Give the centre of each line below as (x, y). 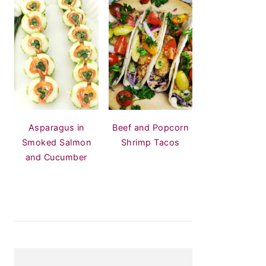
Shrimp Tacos (150, 142)
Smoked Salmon (56, 142)
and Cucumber (56, 157)
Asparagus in (56, 128)
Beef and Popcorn (151, 128)
